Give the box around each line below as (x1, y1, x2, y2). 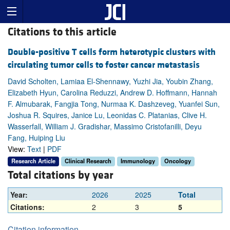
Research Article (11, 157, 55, 165)
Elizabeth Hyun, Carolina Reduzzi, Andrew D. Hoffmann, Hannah (8, 87, 217, 98)
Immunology (121, 157, 155, 165)
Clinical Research (65, 157, 111, 165)
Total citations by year (8, 168, 113, 183)
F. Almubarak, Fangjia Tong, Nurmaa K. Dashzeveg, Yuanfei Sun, (8, 99, 220, 109)
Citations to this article (8, 25, 117, 40)
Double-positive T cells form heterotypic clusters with (8, 46, 216, 59)
